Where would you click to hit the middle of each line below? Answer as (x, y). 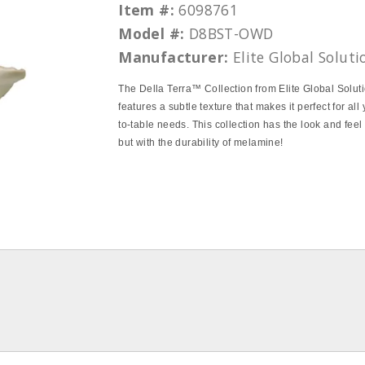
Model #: (152, 33)
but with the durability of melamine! (201, 143)
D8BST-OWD (229, 33)
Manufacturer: (174, 57)
